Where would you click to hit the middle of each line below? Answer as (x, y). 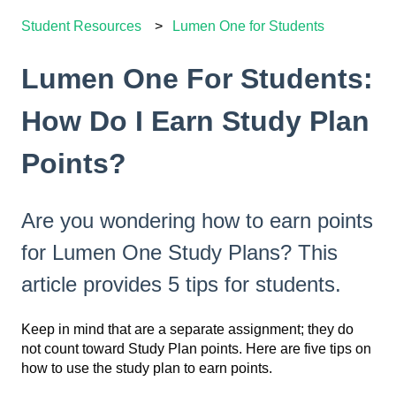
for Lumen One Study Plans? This (179, 252)
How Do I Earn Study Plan (195, 122)
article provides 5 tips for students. (181, 284)
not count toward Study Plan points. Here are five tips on (196, 349)
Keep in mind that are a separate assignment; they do (187, 330)
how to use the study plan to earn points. (148, 369)
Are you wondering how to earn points (197, 220)
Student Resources (81, 27)
